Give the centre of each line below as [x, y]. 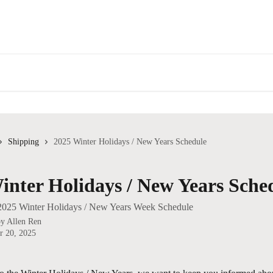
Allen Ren [24, 222]
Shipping [23, 142]
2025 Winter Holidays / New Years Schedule [130, 142]
